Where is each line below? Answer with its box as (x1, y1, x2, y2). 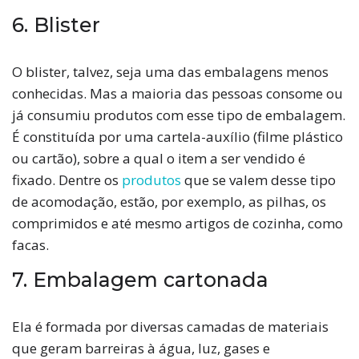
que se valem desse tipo (181, 170, 336, 189)
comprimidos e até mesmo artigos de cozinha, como (12, 213, 343, 232)
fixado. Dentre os (12, 170, 122, 189)
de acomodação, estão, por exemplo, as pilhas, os (12, 192, 326, 211)
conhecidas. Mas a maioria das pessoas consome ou (12, 83, 343, 103)
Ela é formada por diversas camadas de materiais (12, 317, 329, 336)
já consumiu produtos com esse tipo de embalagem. (12, 105, 345, 124)
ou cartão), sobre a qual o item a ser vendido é (12, 148, 305, 167)
